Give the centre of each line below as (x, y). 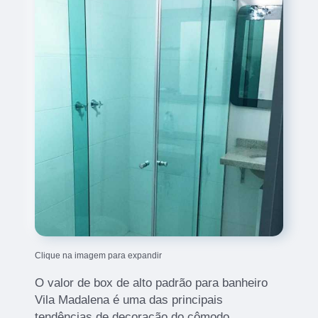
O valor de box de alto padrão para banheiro (152, 283)
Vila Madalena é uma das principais (129, 300)
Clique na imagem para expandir (99, 255)
